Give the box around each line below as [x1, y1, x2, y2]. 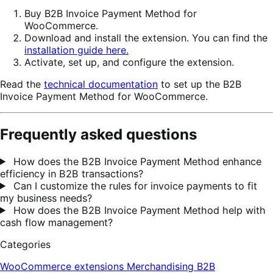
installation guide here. [24, 43, 129, 56]
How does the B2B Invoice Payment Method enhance [10, 155, 262, 168]
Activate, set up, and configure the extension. [24, 55, 234, 68]
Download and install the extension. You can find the [24, 31, 268, 44]
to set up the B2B [158, 77, 241, 90]
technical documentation [44, 77, 158, 90]
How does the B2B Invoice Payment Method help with [10, 204, 266, 216]
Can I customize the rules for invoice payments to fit [10, 179, 258, 192]
